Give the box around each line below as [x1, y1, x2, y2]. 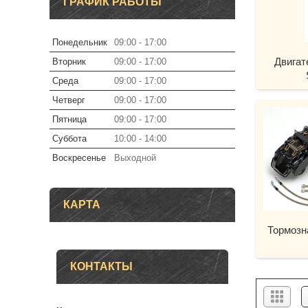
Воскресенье [52, 153, 106, 163]
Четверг [52, 95, 85, 105]
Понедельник [52, 37, 107, 47]
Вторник [52, 56, 86, 67]
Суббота [52, 133, 87, 144]
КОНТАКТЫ [70, 261, 133, 272]
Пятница [52, 114, 87, 124]
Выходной [114, 153, 156, 163]
